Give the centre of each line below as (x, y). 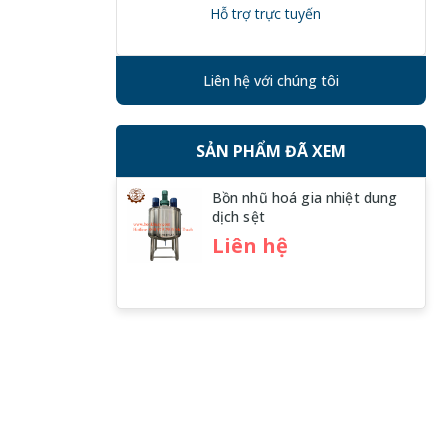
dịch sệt (238, 217)
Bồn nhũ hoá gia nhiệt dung (304, 198)
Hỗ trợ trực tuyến (266, 14)
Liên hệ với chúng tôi (270, 81)
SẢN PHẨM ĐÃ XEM (270, 151)
